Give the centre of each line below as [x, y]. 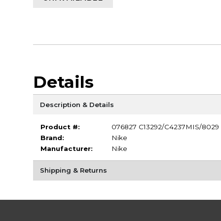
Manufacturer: [66, 148]
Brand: [52, 137]
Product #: [60, 127]
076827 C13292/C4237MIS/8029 [165, 127]
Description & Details [77, 104]
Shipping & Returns [73, 170]
